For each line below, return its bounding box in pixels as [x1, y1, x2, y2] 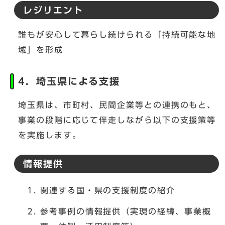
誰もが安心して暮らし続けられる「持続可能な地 [18, 31, 216, 39]
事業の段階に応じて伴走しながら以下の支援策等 [18, 116, 216, 125]
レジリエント [23, 6, 83, 15]
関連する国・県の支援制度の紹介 [40, 186, 175, 195]
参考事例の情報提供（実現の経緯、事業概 [40, 207, 211, 216]
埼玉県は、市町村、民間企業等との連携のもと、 [18, 101, 216, 109]
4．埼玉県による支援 [18, 76, 121, 86]
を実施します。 [18, 131, 81, 140]
